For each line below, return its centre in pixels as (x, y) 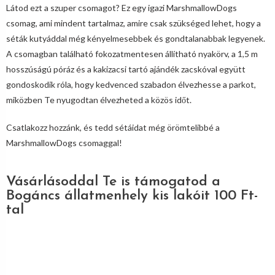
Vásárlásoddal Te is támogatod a (113, 182)
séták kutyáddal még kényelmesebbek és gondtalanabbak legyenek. (136, 38)
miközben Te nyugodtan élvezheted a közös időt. (99, 100)
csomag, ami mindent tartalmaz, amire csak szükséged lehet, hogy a (134, 23)
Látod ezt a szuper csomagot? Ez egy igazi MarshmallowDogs (122, 8)
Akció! (18, 250)
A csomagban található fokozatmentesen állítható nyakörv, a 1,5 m (132, 54)
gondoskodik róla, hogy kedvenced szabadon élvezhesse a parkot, (131, 84)
